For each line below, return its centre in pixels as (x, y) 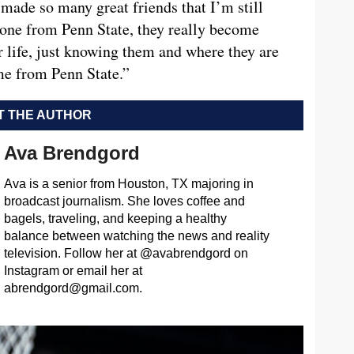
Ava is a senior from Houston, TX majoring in (128, 184)
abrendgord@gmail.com (71, 288)
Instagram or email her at (73, 271)
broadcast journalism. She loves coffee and (124, 201)
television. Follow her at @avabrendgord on (126, 254)
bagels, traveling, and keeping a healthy (115, 219)
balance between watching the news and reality (136, 236)
